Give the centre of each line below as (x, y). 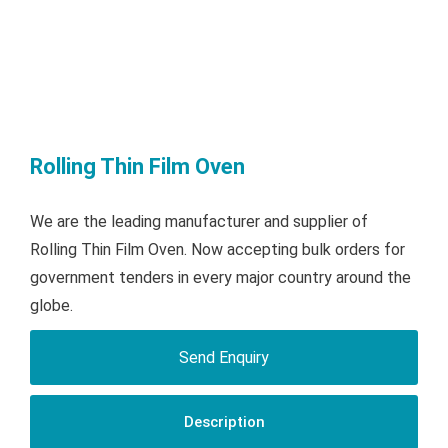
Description (224, 422)
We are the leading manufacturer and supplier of (199, 222)
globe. (51, 306)
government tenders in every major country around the (220, 278)
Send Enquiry (224, 358)
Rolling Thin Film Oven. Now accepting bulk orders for (217, 250)
